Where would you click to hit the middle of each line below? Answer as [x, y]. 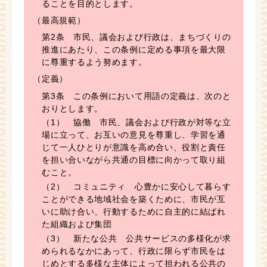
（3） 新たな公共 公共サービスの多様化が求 [136, 239]
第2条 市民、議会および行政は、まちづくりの [136, 37]
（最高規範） [59, 20]
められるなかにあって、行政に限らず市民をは [134, 251]
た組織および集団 [77, 224]
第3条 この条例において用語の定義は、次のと [136, 96]
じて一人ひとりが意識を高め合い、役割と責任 [134, 148]
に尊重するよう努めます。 [94, 62]
